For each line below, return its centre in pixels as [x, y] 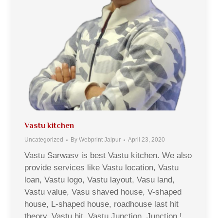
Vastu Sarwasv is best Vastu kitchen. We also [108, 155]
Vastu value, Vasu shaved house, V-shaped [103, 192]
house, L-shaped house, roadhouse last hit [101, 204]
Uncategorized [44, 140]
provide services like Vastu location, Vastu [101, 168]
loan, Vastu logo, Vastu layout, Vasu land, [100, 180]
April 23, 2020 [146, 140]
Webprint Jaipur [100, 140]
